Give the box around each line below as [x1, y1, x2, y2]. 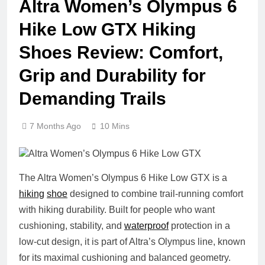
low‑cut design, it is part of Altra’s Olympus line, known [19, 236, 245, 247]
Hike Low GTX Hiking [19, 19, 196, 39]
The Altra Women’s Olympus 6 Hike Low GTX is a [19, 172, 227, 183]
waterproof [124, 220, 169, 231]
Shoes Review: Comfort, [19, 42, 223, 62]
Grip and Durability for [19, 65, 206, 85]
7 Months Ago [30, 121, 81, 131]
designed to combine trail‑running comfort [67, 188, 243, 199]
